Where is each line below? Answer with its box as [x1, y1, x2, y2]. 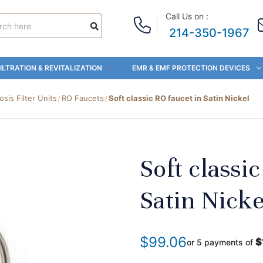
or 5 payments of [187, 237, 255, 247]
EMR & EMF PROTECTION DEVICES [131, 63, 250, 72]
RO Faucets [61, 93, 104, 103]
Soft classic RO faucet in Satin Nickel [109, 93, 250, 103]
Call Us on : [165, 11, 208, 21]
